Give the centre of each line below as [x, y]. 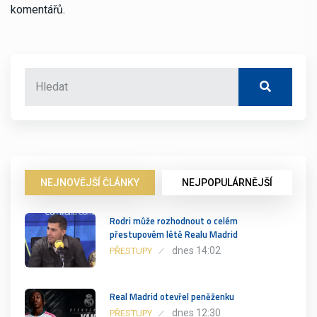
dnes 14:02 [196, 250]
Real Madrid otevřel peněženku [172, 296]
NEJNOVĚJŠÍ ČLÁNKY [90, 182]
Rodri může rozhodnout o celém [174, 220]
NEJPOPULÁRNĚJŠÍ [227, 182]
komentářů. [38, 9]
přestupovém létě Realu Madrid [174, 234]
